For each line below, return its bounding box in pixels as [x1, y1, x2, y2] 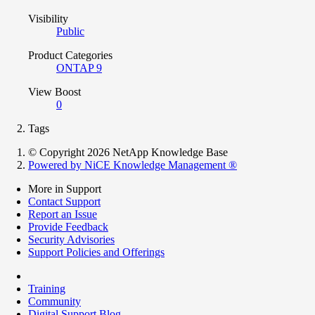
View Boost [28, 85, 81, 98]
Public [56, 25, 84, 37]
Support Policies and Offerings [28, 245, 165, 258]
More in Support [28, 182, 101, 195]
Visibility [28, 12, 68, 25]
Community [28, 295, 81, 307]
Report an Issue [28, 207, 97, 220]
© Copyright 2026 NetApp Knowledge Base [28, 146, 228, 158]
